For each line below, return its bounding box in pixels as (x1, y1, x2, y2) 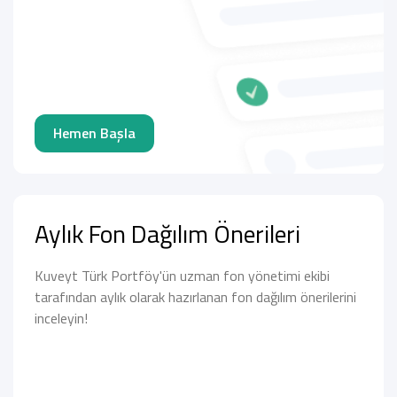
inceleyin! (35, 307, 88, 330)
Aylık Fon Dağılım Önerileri (35, 214, 300, 253)
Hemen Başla (53, 122, 136, 144)
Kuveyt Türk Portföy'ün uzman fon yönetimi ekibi (35, 265, 330, 287)
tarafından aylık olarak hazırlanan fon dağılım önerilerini (35, 286, 356, 308)
